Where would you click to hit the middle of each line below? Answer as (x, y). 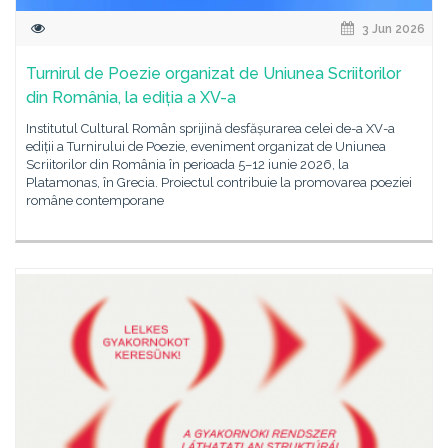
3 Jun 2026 (392, 29)
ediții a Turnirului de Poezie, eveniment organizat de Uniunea (206, 146)
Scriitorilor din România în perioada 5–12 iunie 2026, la (187, 164)
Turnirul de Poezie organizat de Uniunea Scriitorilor (213, 73)
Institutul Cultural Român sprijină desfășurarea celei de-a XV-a (210, 128)
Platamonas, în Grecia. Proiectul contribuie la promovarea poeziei (219, 182)
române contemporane (95, 200)
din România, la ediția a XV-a (131, 97)
